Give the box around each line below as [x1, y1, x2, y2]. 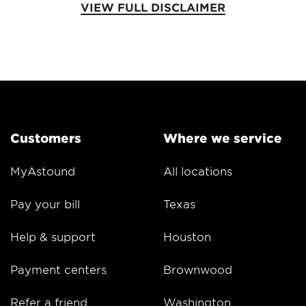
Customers [10, 130, 81, 146]
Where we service [163, 130, 282, 146]
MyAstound [10, 164, 75, 178]
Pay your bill [10, 197, 80, 211]
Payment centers [10, 262, 107, 277]
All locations [163, 164, 232, 178]
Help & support [10, 229, 96, 244]
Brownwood [163, 262, 232, 277]
